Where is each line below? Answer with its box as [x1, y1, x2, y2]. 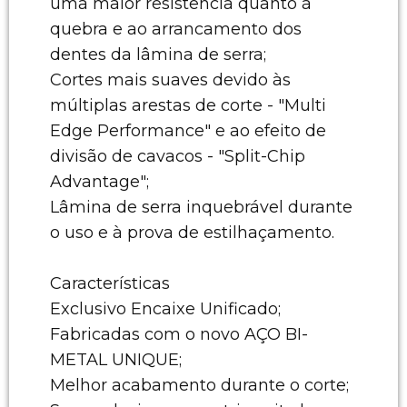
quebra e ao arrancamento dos [50, 18, 302, 39]
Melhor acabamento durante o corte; [50, 374, 349, 395]
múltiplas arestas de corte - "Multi [50, 94, 326, 115]
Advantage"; [50, 171, 149, 192]
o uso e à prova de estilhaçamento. [50, 222, 334, 243]
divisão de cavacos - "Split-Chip [50, 145, 305, 166]
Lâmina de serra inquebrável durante [50, 196, 352, 217]
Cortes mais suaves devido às [50, 69, 291, 90]
